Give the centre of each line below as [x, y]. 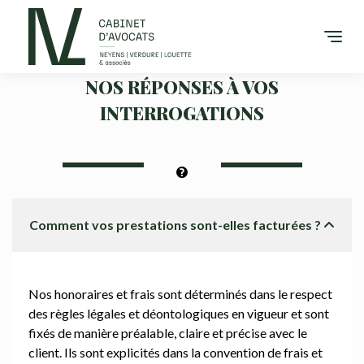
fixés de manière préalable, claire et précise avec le [168, 333]
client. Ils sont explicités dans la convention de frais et [175, 352]
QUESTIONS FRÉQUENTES [182, 55]
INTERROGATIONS [182, 113]
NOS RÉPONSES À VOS [182, 87]
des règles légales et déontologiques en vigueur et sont [179, 313]
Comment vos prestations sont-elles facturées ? [175, 225]
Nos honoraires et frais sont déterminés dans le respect [180, 294]
